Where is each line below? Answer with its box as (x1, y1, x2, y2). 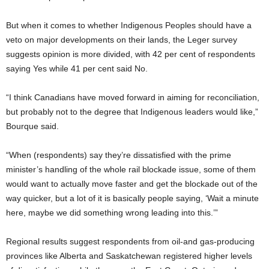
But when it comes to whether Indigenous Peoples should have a (6, 20, 252, 31)
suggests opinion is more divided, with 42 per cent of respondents (6, 49, 255, 59)
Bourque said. (6, 121, 59, 131)
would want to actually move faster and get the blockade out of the (6, 179, 258, 189)
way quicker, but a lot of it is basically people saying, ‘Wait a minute (6, 193, 259, 204)
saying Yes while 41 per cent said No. (6, 64, 148, 74)
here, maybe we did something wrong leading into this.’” (6, 208, 218, 218)
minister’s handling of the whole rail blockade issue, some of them (6, 165, 256, 175)
